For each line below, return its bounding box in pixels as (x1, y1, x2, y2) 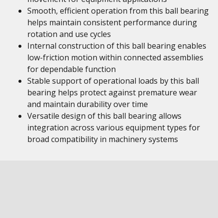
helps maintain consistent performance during (27, 17, 197, 28)
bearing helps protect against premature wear (27, 87, 197, 98)
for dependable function (27, 64, 116, 74)
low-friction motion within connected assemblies (27, 52, 203, 63)
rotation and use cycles (27, 29, 111, 39)
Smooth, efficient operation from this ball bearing (27, 5, 209, 16)
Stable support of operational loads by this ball (27, 75, 199, 86)
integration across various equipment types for (27, 122, 200, 133)
